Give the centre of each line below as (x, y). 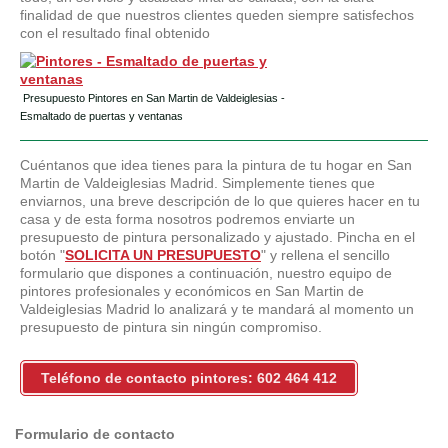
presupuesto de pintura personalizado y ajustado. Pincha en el (217, 237)
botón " (42, 255)
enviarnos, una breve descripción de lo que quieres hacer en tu (220, 201)
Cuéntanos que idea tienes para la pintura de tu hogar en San (216, 165)
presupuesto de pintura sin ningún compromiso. (171, 327)
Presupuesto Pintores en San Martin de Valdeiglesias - (152, 98)
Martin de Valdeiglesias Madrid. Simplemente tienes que (197, 183)
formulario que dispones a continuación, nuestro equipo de (206, 273)
